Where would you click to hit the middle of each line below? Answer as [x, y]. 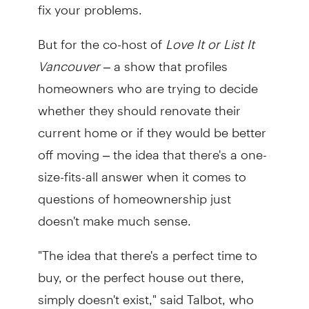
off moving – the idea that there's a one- [152, 148]
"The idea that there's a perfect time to [147, 249]
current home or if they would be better [152, 126]
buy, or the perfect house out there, [141, 271]
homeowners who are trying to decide [148, 82]
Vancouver [70, 60]
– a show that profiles [165, 60]
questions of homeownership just [134, 192]
